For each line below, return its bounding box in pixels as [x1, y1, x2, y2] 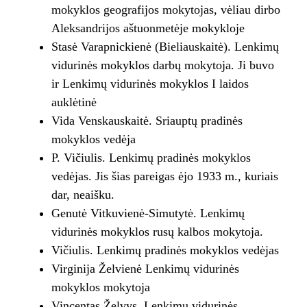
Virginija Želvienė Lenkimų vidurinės [51, 262, 239, 276]
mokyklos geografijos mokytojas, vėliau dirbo [51, 3, 280, 17]
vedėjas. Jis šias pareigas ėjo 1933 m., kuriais [51, 169, 278, 184]
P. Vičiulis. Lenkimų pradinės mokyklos [51, 151, 251, 165]
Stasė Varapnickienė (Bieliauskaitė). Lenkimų [51, 40, 279, 54]
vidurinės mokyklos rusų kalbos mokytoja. [51, 225, 263, 239]
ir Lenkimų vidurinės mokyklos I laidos [51, 77, 249, 91]
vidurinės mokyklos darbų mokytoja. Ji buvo [51, 58, 274, 73]
